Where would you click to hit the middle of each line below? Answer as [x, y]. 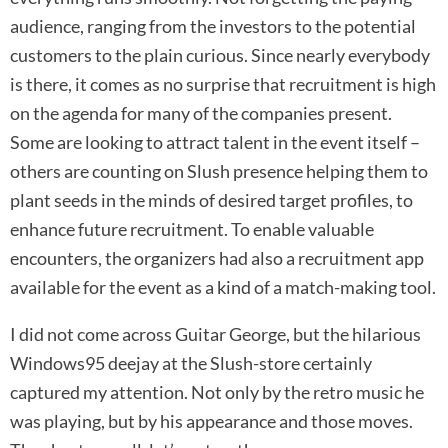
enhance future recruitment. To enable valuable [192, 229]
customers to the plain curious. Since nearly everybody [220, 55]
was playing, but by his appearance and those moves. [211, 421]
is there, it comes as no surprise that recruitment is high [223, 84]
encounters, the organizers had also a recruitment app [217, 258]
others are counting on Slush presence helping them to [219, 171]
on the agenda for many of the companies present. [201, 113]
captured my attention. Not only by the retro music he [217, 392]
